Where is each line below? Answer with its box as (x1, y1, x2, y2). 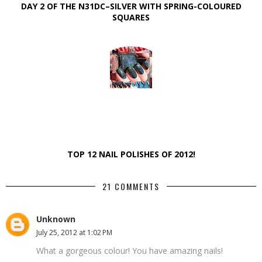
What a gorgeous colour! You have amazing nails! (36, 244, 223, 256)
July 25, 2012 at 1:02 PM (36, 227, 112, 237)
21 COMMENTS (102, 180, 160, 192)
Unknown (36, 213, 75, 225)
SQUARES (112, 11, 150, 23)
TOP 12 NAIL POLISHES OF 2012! (67, 148, 195, 160)
